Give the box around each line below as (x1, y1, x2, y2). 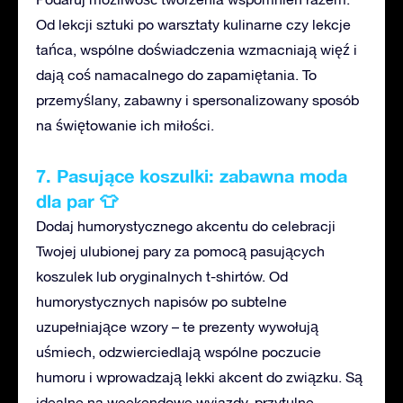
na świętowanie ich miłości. (36, 116, 214, 133)
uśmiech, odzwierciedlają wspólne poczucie (36, 343, 321, 360)
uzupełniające (36, 318, 130, 335)
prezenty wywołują (199, 318, 318, 335)
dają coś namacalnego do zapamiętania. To (36, 66, 317, 83)
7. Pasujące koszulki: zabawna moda (36, 164, 347, 186)
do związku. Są (266, 368, 363, 385)
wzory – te (130, 318, 199, 335)
